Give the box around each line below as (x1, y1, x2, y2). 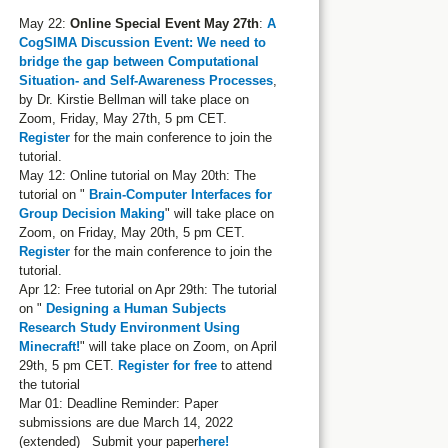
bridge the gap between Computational (18, 54, 259, 69)
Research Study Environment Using (18, 320, 240, 335)
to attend (216, 358, 272, 373)
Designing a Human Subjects (45, 301, 226, 316)
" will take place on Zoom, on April (79, 339, 277, 354)
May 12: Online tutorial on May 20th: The (18, 168, 256, 183)
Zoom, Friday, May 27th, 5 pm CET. (18, 111, 227, 126)
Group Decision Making (18, 206, 165, 221)
